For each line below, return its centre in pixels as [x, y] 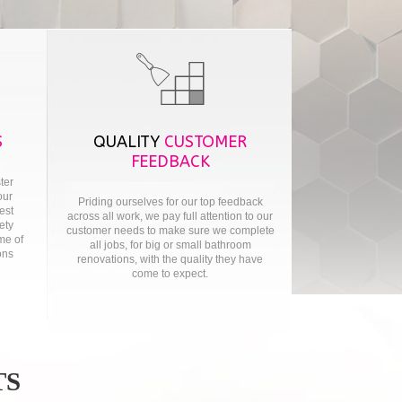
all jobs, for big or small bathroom [170, 245]
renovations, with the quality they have [170, 259]
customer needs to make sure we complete [170, 231]
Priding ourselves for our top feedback [170, 202]
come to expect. [170, 274]
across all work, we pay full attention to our [170, 216]
